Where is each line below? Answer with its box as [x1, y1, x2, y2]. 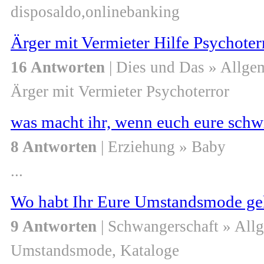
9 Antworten [11, 217, 97, 236]
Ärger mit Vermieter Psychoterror [11, 82, 229, 101]
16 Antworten [11, 58, 105, 77]
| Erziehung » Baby [97, 138, 226, 156]
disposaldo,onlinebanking [11, 3, 180, 21]
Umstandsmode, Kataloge [11, 242, 179, 260]
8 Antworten [11, 138, 97, 156]
